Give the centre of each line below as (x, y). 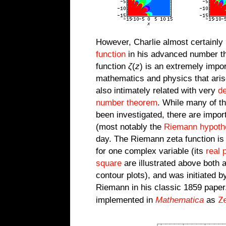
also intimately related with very (157, 91)
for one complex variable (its (151, 151)
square (109, 163)
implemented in (126, 200)
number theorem (127, 103)
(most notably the (130, 127)
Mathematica (180, 200)
